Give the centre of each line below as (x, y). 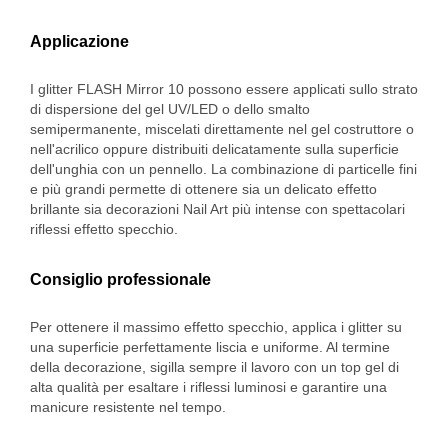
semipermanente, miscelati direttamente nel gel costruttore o (222, 129)
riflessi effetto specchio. (104, 229)
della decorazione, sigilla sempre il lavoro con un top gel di (214, 367)
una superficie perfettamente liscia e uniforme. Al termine (210, 347)
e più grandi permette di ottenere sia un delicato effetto (203, 189)
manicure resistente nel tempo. (128, 407)
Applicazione (79, 42)
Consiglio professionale (120, 280)
